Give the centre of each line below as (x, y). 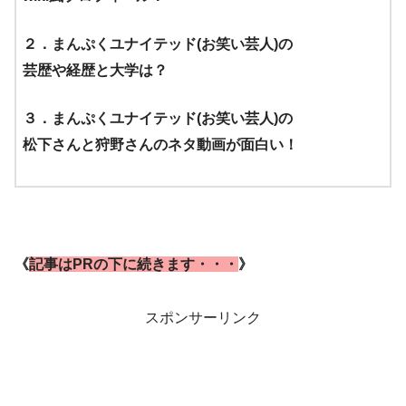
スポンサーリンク (203, 317)
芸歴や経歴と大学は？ (95, 70)
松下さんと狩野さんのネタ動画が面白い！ (160, 144)
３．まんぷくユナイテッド (110, 118)
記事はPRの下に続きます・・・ (134, 264)
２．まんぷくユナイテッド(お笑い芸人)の (158, 43)
